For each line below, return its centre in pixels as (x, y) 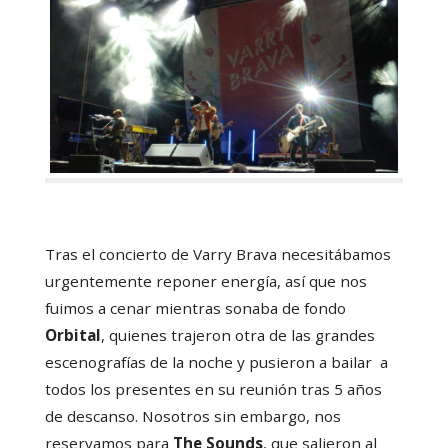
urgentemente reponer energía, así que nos (205, 280)
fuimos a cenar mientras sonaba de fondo (195, 307)
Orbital (72, 334)
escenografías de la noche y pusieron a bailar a (216, 361)
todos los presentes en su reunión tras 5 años (213, 388)
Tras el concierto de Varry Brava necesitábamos (217, 253)
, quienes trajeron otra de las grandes (237, 334)
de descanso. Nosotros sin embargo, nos (192, 415)
